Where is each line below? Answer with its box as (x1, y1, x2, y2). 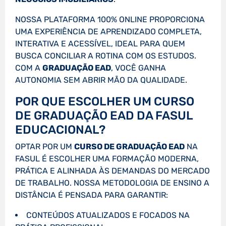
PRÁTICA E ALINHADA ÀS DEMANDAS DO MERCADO (15, 166, 210, 176)
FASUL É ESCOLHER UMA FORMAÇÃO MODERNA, (15, 154, 199, 164)
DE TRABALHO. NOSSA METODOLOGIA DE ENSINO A (15, 178, 209, 188)
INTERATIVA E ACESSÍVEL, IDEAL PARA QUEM (15, 39, 185, 49)
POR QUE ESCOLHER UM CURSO (15, 94, 194, 109)
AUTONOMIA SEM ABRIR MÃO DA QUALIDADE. (15, 75, 187, 85)
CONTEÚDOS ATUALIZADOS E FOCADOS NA (26, 210, 190, 220)
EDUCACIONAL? (15, 123, 105, 137)
